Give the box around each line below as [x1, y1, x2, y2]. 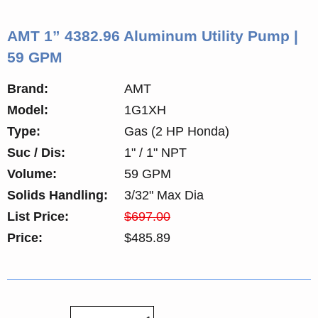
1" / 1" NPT [124, 145, 187, 160]
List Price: [7, 209, 69, 224]
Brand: [7, 81, 48, 96]
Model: [7, 102, 48, 117]
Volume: [7, 166, 57, 181]
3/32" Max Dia [124, 187, 204, 202]
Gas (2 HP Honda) [124, 124, 229, 138]
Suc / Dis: [7, 145, 65, 160]
